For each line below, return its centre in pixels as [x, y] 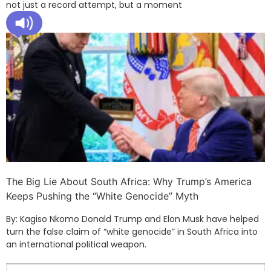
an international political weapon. [76, 244]
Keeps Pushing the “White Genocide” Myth [102, 196]
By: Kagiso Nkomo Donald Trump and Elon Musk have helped [132, 219]
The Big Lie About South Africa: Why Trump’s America [129, 181]
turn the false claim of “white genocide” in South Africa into [132, 231]
